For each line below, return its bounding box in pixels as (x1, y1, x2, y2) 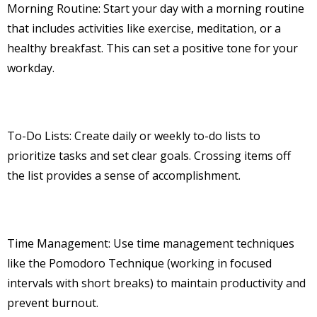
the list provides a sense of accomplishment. (7, 168, 241, 184)
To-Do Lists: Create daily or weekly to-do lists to (7, 128, 260, 144)
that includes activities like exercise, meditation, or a (7, 21, 281, 37)
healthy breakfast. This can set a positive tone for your (7, 40, 298, 57)
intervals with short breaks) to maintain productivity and (7, 275, 306, 292)
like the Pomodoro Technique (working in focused (7, 255, 272, 272)
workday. (7, 60, 54, 76)
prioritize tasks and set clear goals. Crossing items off (7, 148, 291, 164)
